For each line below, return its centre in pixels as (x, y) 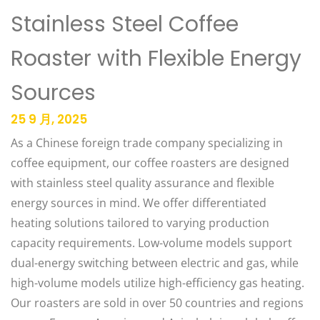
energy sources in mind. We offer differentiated (139, 203)
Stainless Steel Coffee (125, 24)
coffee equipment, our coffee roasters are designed (150, 163)
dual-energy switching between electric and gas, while (155, 263)
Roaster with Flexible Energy (156, 59)
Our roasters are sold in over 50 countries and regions (157, 303)
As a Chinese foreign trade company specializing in (147, 143)
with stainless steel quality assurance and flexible (142, 183)
